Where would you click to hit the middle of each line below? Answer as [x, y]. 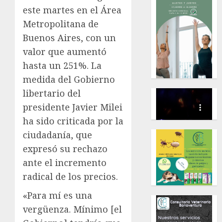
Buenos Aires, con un [69, 37]
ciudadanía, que [57, 135]
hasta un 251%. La [62, 65]
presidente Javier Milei [73, 107]
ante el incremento [65, 162]
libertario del [52, 93]
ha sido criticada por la [73, 121]
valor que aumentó [65, 51]
